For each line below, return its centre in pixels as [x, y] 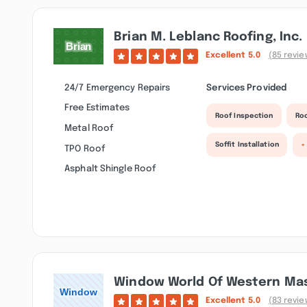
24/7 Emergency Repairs [118, 87]
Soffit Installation [247, 145]
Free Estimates [97, 108]
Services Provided [247, 87]
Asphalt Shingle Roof [110, 169]
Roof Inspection [244, 115]
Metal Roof [89, 128]
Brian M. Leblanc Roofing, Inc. [208, 37]
